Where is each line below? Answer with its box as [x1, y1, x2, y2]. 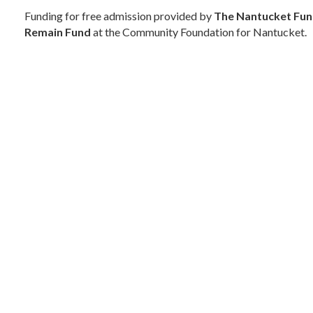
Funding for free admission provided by [24, 9, 214, 22]
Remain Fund [24, 25, 91, 38]
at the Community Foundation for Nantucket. [91, 25, 307, 38]
